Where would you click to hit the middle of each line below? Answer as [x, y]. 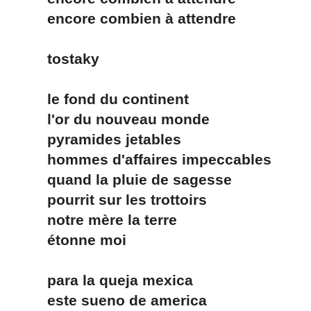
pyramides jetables [98, 139]
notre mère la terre [95, 220]
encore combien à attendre [125, 18]
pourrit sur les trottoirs [110, 200]
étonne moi [70, 240]
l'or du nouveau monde [112, 119]
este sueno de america [110, 300]
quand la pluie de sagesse [123, 179]
